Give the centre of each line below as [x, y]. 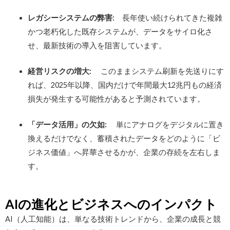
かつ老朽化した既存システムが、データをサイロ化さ [120, 31]
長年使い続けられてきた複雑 [172, 17]
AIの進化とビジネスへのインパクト [111, 204]
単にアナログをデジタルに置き [165, 125]
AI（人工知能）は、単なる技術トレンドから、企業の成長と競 [113, 219]
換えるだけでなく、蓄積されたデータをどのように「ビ [124, 139]
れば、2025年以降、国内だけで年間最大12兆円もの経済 [124, 85]
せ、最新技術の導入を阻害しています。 [97, 45]
